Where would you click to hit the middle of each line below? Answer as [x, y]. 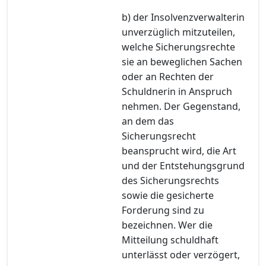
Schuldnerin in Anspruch [177, 91]
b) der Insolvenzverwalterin [183, 17]
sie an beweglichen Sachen [182, 61]
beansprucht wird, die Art [179, 151]
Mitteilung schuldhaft [170, 240]
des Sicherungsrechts [170, 180]
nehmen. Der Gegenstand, [181, 106]
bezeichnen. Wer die [167, 225]
